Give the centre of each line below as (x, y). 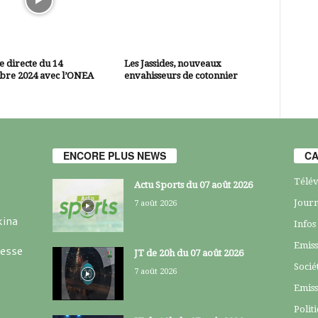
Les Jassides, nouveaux (172, 64)
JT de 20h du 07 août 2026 (188, 253)
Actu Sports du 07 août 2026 (193, 185)
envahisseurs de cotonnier (181, 76)
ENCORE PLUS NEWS (114, 156)
